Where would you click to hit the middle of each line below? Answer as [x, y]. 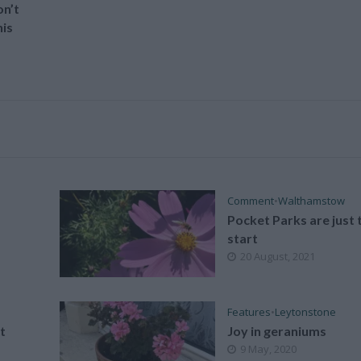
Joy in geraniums [277, 330]
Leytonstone [306, 311]
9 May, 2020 [269, 349]
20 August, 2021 [278, 256]
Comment [251, 201]
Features [249, 311]
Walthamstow [312, 201]
